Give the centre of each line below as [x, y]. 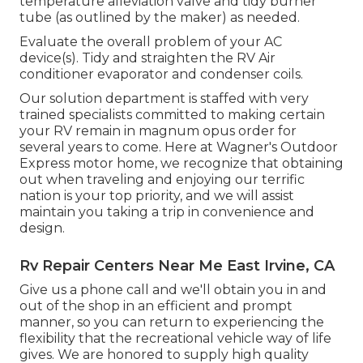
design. [42, 228]
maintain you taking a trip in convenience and [167, 212]
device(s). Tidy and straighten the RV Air [147, 58]
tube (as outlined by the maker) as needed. [160, 18]
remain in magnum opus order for [184, 131]
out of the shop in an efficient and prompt [156, 306]
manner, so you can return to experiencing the [172, 322]
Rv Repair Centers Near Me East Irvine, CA [177, 266]
